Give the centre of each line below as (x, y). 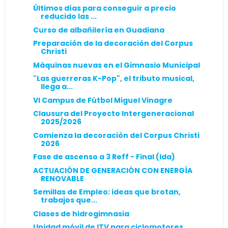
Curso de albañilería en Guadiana (98, 30)
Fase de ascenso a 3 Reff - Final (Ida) (104, 157)
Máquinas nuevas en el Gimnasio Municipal (116, 65)
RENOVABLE (62, 178)
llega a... (56, 87)
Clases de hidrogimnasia (81, 213)
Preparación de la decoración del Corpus (113, 43)
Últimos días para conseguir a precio (104, 8)
